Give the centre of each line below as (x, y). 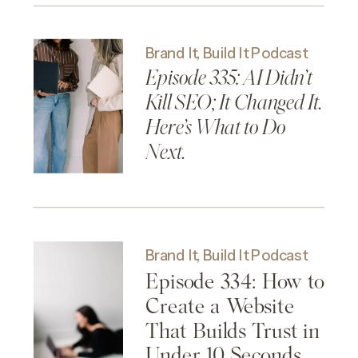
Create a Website (220, 306)
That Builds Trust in (233, 330)
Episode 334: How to (235, 281)
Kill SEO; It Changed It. (233, 104)
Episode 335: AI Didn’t (229, 80)
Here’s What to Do (215, 128)
